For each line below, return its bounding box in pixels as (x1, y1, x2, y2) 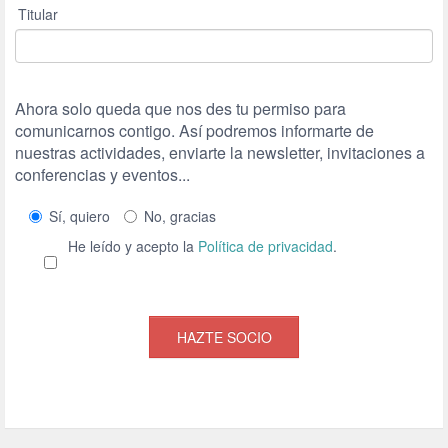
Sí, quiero (49, 206, 110, 227)
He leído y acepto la (64, 236, 198, 257)
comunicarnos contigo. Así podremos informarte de (15, 119, 374, 143)
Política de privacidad (198, 236, 333, 257)
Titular (18, 4, 58, 25)
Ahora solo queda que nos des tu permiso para (15, 97, 346, 121)
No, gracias (144, 206, 216, 227)
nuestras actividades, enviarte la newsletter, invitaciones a (15, 141, 425, 165)
